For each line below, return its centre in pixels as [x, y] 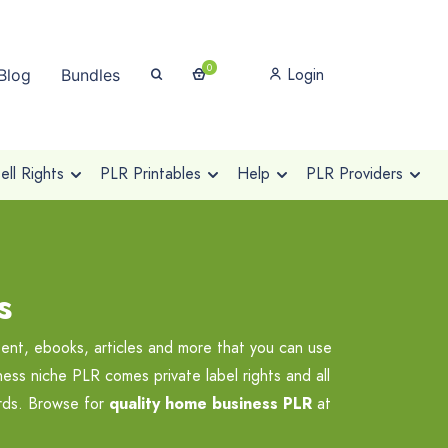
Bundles [90, 75]
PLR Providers [354, 173]
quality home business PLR [210, 403]
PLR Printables [150, 173]
